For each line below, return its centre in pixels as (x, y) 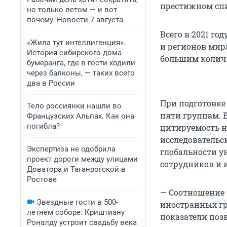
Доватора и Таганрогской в (76, 169)
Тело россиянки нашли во (74, 106)
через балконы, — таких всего (81, 73)
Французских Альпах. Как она (81, 116)
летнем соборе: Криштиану (76, 212)
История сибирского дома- (75, 53)
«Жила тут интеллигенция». (76, 43)
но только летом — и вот (72, 10)
